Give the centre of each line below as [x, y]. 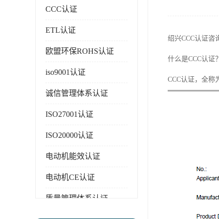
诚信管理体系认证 [77, 93]
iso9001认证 [66, 72]
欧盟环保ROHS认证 [80, 51]
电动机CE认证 [70, 177]
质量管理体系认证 [77, 198]
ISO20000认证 [69, 135]
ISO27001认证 [69, 114]
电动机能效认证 [73, 156]
